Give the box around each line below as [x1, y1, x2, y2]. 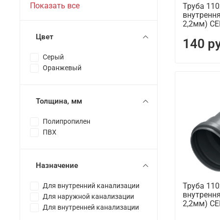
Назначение [36, 161, 78, 170]
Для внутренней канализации [43, 203, 139, 212]
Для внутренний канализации [43, 182, 139, 191]
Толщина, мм [36, 97, 82, 106]
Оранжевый [43, 64, 82, 73]
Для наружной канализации [43, 192, 134, 201]
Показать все [30, 1, 80, 11]
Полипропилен [43, 117, 90, 126]
